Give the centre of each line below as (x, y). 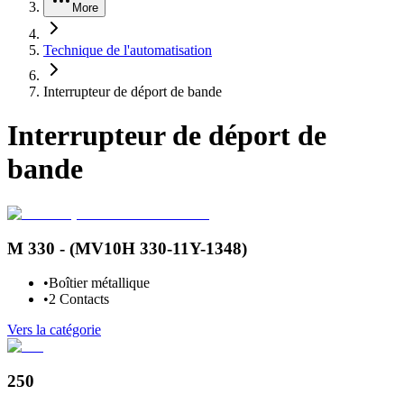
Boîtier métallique (99, 283)
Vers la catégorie (54, 330)
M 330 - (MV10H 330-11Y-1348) (127, 248)
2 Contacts (79, 299)
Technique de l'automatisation (128, 50)
